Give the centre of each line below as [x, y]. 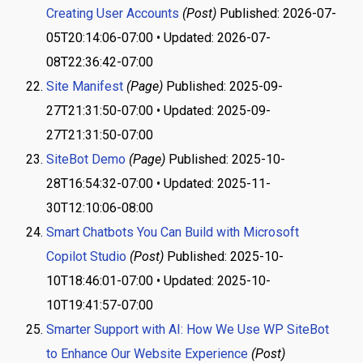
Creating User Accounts [112, 13]
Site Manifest [84, 86]
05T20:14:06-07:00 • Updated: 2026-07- [158, 38]
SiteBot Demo [85, 159]
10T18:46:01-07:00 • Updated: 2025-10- [158, 281]
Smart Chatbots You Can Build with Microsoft [172, 232]
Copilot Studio [86, 256]
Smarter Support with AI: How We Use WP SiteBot [187, 329]
